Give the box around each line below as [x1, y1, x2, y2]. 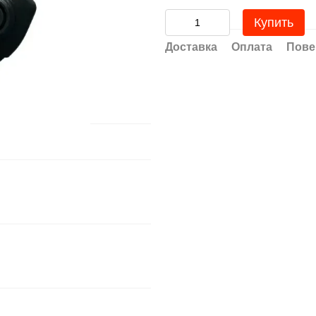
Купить [254, 16, 293, 30]
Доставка [165, 41, 217, 53]
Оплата [231, 41, 272, 53]
